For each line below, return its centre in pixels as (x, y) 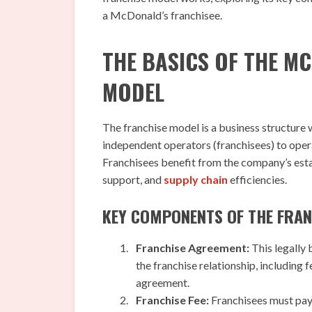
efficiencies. (257, 180)
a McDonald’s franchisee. (162, 15)
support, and (133, 180)
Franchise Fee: (172, 300)
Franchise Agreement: (193, 248)
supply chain (196, 180)
